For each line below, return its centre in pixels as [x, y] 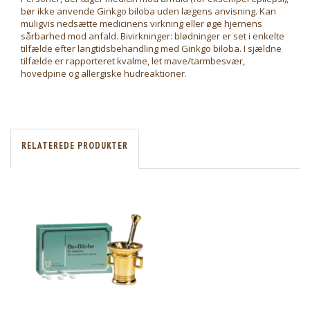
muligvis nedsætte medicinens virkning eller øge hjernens [142, 24]
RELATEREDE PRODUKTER [75, 146]
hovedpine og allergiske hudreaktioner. [104, 73]
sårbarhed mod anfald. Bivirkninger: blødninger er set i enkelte [153, 36]
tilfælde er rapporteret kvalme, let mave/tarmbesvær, [133, 61]
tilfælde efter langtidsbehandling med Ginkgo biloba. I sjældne [151, 48]
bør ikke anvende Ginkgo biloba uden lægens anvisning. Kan [148, 11]
